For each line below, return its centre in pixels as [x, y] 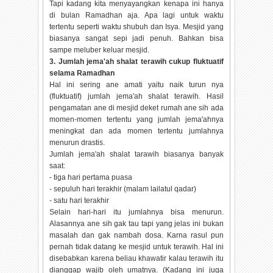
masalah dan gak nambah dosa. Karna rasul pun [136, 236]
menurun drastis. [77, 143]
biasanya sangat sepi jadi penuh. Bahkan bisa [136, 39]
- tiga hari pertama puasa [91, 178]
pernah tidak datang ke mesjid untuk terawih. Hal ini [136, 247]
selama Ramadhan [82, 73]
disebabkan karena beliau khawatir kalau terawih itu [136, 259]
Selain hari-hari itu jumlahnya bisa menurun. [136, 212]
